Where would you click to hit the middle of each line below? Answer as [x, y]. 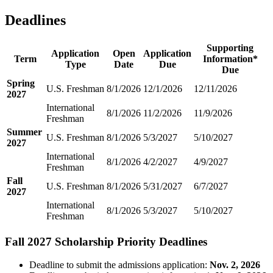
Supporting [230, 48]
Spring [21, 83]
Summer [24, 132]
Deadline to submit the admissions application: [119, 265]
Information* [230, 58]
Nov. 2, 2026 [235, 265]
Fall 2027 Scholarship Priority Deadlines [106, 241]
